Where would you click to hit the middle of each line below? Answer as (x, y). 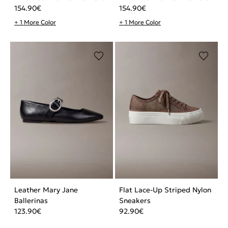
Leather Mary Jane (46, 190)
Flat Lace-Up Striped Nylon (165, 190)
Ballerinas (31, 201)
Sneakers (135, 201)
